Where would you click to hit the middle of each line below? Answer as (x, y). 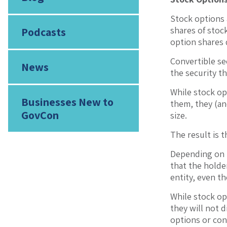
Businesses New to (67, 102)
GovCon (40, 115)
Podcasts (43, 32)
